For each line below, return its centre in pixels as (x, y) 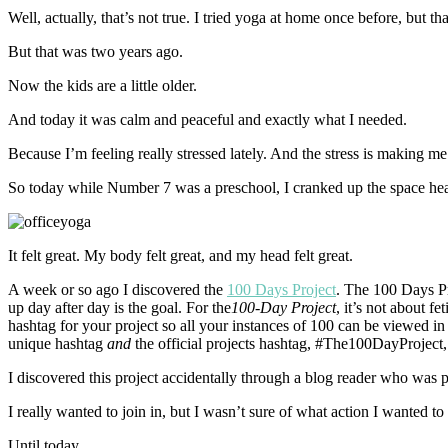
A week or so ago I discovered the (117, 289)
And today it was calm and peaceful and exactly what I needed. (207, 119)
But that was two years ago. (95, 51)
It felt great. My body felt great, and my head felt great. (180, 255)
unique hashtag (57, 343)
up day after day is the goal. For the (119, 307)
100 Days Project (281, 289)
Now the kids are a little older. (102, 85)
